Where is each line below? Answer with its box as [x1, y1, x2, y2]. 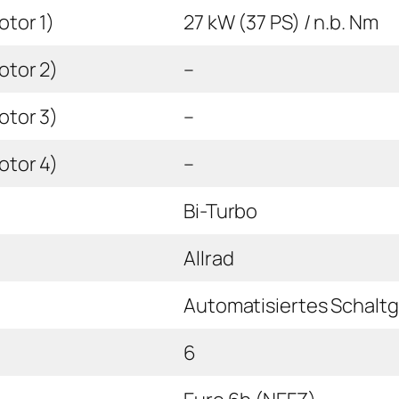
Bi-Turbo [183, 197, 258, 224]
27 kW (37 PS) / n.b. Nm [183, 8, 379, 36]
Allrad [183, 244, 234, 272]
